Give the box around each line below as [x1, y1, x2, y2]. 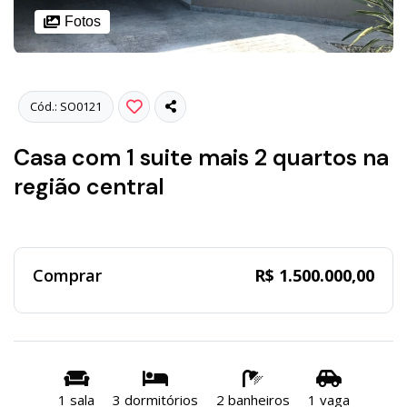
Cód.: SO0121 [30, 98, 102, 114]
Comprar [33, 263, 102, 286]
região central [14, 171, 164, 202]
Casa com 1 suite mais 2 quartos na [14, 142, 389, 173]
